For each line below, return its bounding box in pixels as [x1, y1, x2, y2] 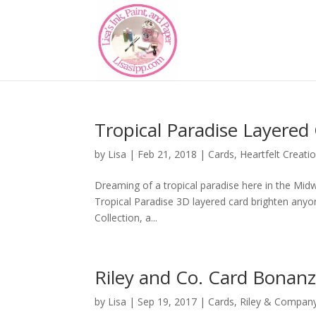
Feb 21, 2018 [138, 147, 197, 161]
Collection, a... [95, 211, 158, 224]
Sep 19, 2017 [138, 295, 197, 308]
